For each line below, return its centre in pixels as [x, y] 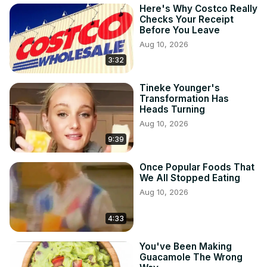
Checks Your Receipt [187, 20]
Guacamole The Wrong [191, 257]
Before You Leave [180, 30]
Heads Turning [172, 110]
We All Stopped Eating [190, 178]
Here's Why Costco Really [198, 9]
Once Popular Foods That [197, 167]
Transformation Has [184, 99]
